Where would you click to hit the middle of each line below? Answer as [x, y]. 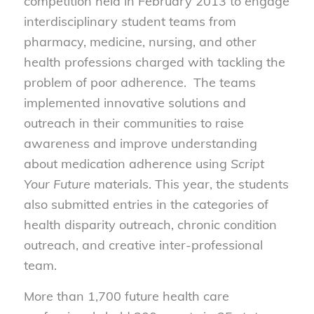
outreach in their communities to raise [134, 123]
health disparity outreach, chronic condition [150, 224]
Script [247, 163]
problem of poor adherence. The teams [139, 82]
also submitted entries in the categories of [146, 204]
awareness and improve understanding [140, 143]
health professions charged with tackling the [154, 62]
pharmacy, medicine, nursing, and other [140, 41]
